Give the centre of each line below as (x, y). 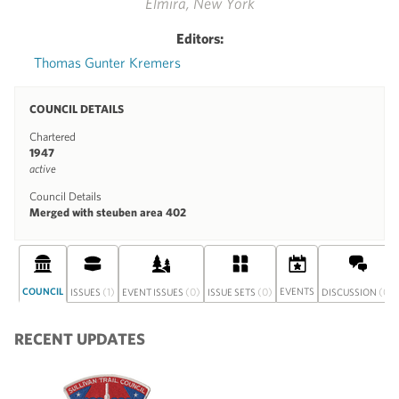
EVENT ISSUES (154, 291)
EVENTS (297, 290)
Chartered (53, 136)
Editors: (199, 38)
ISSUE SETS (232, 291)
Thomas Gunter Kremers (107, 62)
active (43, 168)
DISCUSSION (350, 291)
